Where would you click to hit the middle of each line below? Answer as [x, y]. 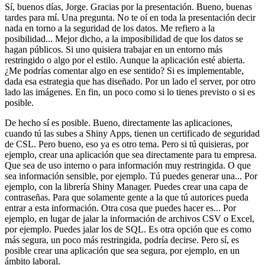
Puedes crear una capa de [201, 187]
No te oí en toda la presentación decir [186, 18]
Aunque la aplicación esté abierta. [182, 60]
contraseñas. [28, 198]
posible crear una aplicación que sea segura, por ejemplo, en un [122, 251]
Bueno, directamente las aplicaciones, [163, 123]
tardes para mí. [32, 18]
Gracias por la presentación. [142, 7]
